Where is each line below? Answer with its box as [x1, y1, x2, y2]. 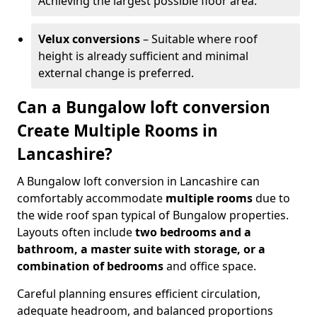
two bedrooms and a [135, 224, 251, 240]
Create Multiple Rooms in [17, 120, 218, 142]
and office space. [163, 258, 256, 274]
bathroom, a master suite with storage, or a [17, 241, 265, 257]
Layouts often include [17, 224, 135, 240]
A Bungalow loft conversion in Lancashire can [17, 173, 260, 189]
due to [253, 190, 290, 206]
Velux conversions [38, 31, 140, 47]
